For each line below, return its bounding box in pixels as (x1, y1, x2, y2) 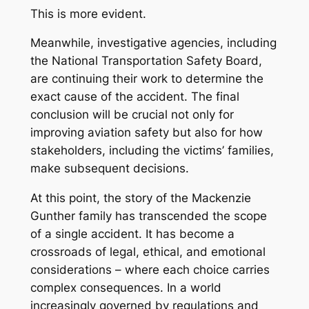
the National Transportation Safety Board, (30, 54, 262, 68)
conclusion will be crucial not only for (30, 108, 234, 122)
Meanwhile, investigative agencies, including (30, 36, 277, 50)
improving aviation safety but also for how (30, 126, 263, 140)
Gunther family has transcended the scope (30, 209, 267, 223)
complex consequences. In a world (30, 281, 221, 295)
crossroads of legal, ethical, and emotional (30, 245, 266, 259)
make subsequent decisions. (30, 161, 189, 176)
